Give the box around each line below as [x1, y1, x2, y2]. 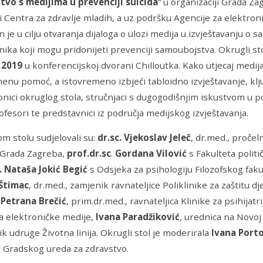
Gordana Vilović [115, 147, 187, 159]
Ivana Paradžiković [96, 210, 180, 222]
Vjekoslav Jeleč [124, 131, 191, 143]
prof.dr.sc [67, 147, 111, 159]
